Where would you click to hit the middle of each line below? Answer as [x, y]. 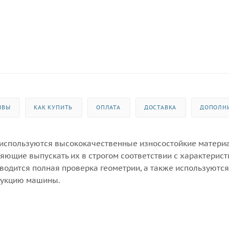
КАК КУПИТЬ [53, 107]
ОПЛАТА [108, 107]
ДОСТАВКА [160, 107]
